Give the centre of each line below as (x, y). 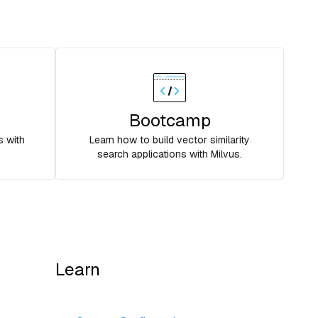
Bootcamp (170, 120)
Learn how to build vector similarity (170, 140)
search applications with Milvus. (170, 154)
